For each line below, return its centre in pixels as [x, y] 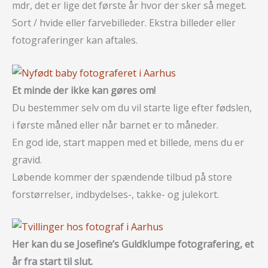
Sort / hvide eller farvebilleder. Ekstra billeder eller [124, 23]
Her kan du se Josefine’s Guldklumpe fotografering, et [133, 244]
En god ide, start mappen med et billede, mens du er [128, 142]
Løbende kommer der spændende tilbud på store [122, 177]
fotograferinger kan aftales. [75, 40]
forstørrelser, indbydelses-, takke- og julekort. [115, 194]
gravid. [27, 159]
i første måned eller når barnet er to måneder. [115, 125]
